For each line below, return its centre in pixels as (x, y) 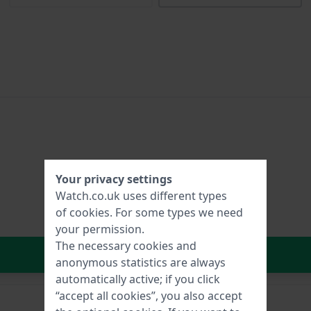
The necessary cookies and (126, 246)
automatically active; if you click (138, 279)
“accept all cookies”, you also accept (149, 296)
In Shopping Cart (179, 254)
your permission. (100, 229)
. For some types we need (176, 212)
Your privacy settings (114, 179)
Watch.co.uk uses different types (141, 196)
